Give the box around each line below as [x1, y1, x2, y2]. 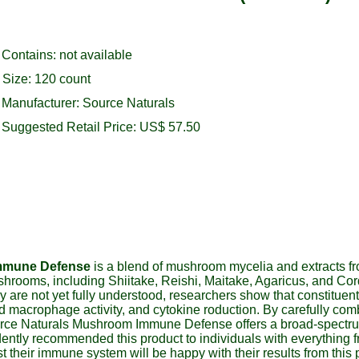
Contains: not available [2, 48, 132, 62]
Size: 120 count [2, 72, 91, 86]
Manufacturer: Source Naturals [2, 96, 175, 110]
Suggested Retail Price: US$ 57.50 [2, 120, 200, 134]
